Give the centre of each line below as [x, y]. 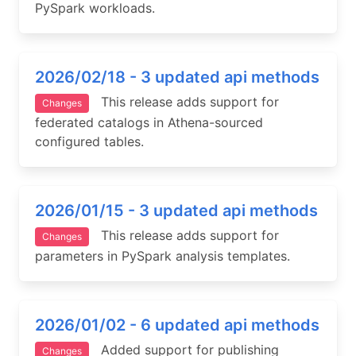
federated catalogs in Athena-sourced [149, 122]
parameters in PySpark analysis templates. [163, 255]
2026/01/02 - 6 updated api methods [177, 325]
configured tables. [89, 141]
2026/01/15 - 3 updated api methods [176, 210]
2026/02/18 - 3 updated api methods [177, 77]
